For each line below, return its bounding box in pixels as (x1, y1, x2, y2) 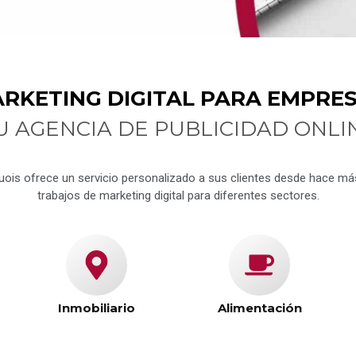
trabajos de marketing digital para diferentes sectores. (37, 188, 319, 203)
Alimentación (217, 300, 302, 316)
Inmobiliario (58, 300, 135, 316)
